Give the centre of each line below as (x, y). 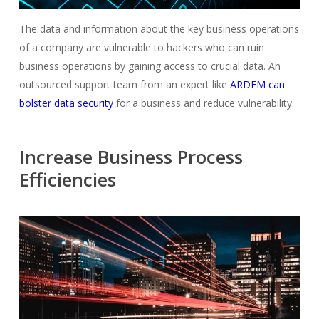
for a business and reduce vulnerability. (203, 103)
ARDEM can (257, 85)
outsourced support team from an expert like (124, 85)
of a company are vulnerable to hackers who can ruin (141, 48)
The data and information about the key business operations (159, 29)
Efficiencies (67, 180)
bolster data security (66, 103)
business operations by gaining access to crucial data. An (150, 66)
